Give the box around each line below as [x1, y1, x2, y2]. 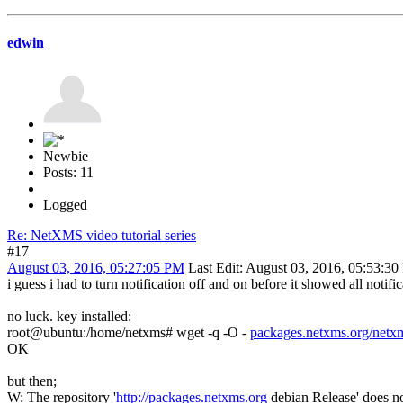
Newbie [43, 148, 88, 165]
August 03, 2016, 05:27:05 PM [7, 260, 184, 276]
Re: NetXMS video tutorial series [7, 228, 196, 244]
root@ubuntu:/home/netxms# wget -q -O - [7, 325, 250, 341]
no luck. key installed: [7, 309, 131, 325]
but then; [7, 373, 57, 390]
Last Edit [188, 260, 239, 276]
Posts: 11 [43, 165, 94, 181]
